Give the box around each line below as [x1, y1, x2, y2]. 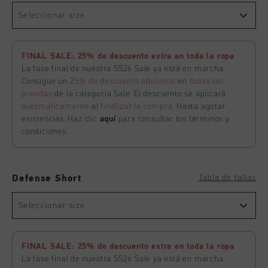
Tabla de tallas [199, 173, 256, 182]
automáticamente [22, 102, 90, 111]
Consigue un [22, 77, 70, 86]
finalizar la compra [100, 102, 173, 111]
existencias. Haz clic [22, 115, 100, 123]
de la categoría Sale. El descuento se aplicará [52, 90, 227, 98]
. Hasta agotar [172, 102, 226, 111]
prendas [22, 90, 53, 98]
